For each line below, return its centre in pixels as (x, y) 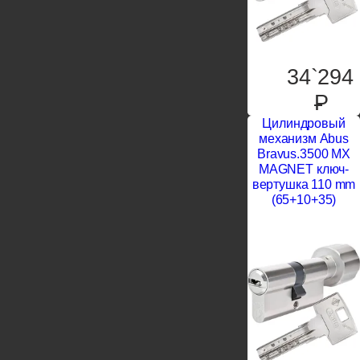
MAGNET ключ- (304, 169)
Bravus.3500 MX (304, 154)
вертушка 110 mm (304, 184)
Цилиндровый (304, 123)
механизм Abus (304, 139)
